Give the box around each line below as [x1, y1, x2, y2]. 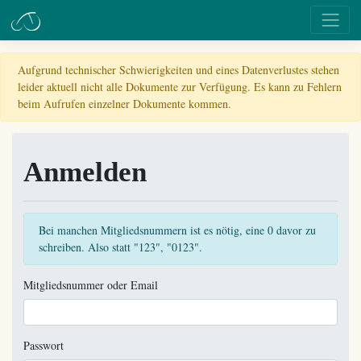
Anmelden [23, 156, 147, 188]
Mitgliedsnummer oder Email [23, 276, 158, 293]
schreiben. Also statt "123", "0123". [38, 239, 202, 255]
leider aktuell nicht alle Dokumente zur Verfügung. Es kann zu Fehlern [18, 79, 342, 94]
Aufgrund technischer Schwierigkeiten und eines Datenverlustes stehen [18, 62, 339, 77]
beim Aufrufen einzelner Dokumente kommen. [18, 96, 231, 111]
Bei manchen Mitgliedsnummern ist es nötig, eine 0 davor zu [38, 222, 316, 238]
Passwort [23, 338, 64, 353]
